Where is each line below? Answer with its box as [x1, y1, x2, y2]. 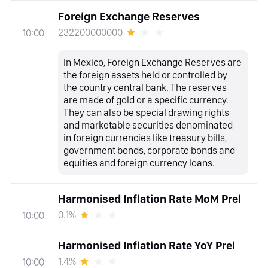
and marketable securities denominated [63, 118, 233, 131]
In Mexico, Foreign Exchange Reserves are [63, 56, 242, 68]
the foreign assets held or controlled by [63, 68, 228, 81]
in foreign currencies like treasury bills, [63, 131, 227, 144]
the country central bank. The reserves [63, 81, 227, 93]
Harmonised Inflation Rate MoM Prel [57, 192, 241, 206]
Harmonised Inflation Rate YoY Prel [57, 239, 235, 253]
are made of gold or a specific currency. [63, 93, 229, 106]
